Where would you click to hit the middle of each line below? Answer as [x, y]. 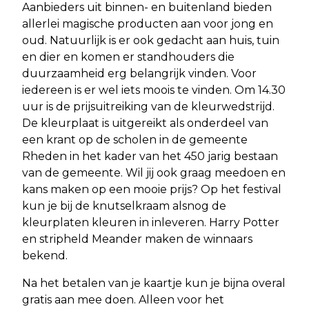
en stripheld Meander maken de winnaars [137, 239]
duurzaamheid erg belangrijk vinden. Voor [139, 74]
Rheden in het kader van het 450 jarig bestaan [150, 157]
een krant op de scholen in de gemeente [135, 140]
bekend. [45, 256]
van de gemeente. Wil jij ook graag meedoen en [154, 173]
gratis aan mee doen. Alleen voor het [123, 300]
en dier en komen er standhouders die [128, 57]
